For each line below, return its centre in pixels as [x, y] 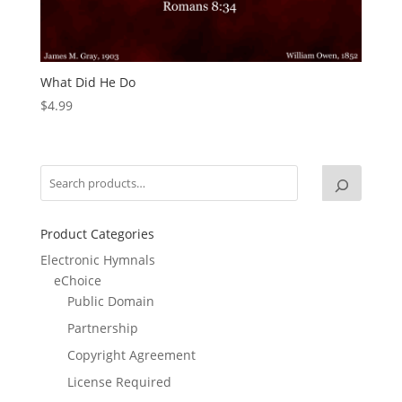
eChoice [77, 281]
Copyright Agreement [131, 355]
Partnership [102, 328]
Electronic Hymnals [97, 260]
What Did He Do [87, 83]
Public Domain [110, 301]
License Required [119, 382]
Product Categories [97, 234]
